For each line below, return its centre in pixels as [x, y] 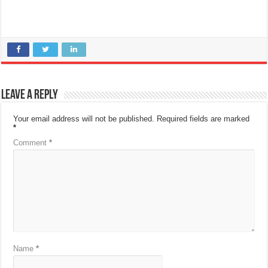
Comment [31, 142]
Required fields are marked [203, 118]
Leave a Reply [30, 95]
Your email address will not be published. [84, 118]
